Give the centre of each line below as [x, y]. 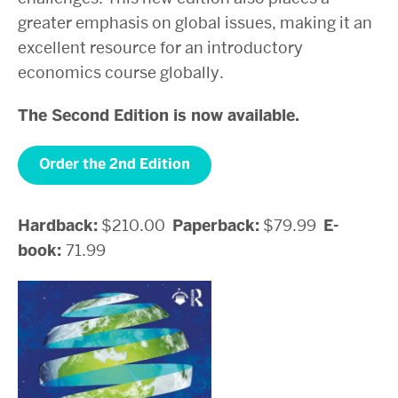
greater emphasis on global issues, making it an [195, 23]
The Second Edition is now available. [159, 115]
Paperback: [216, 226]
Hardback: [58, 226]
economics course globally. [121, 72]
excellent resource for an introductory [160, 48]
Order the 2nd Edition [115, 164]
